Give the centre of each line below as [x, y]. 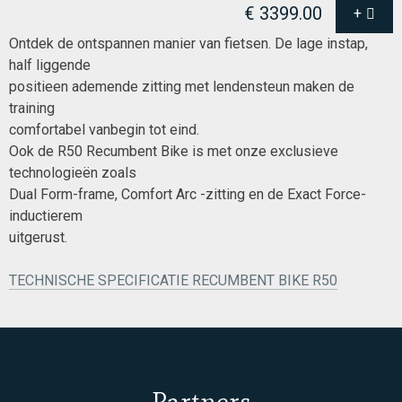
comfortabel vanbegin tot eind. [104, 130]
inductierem [46, 216]
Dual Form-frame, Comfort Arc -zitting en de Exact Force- [188, 194]
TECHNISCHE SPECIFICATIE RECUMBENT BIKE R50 [173, 280]
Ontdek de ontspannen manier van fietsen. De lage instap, [188, 44]
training [32, 108]
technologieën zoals [73, 173]
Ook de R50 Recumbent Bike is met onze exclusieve [174, 151]
